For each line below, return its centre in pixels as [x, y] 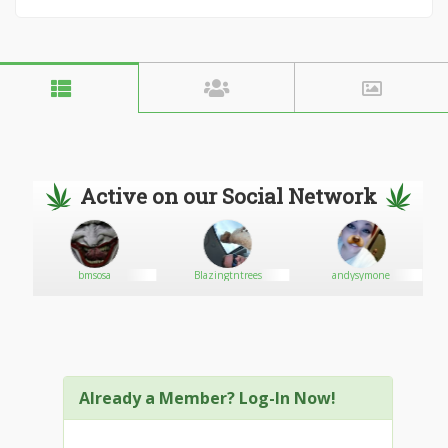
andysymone [361, 275]
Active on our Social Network [228, 196]
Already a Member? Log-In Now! [207, 398]
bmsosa [95, 275]
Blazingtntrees [227, 275]
